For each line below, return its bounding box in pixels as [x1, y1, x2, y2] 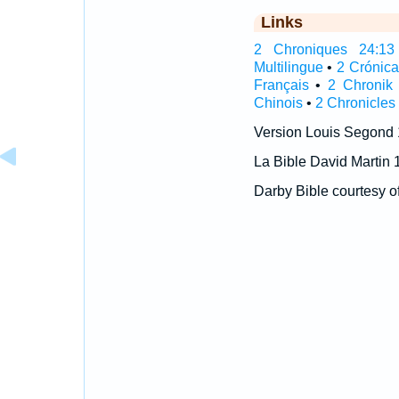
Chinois [253, 95, 303, 110]
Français [253, 77, 309, 93]
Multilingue [253, 60, 323, 75]
